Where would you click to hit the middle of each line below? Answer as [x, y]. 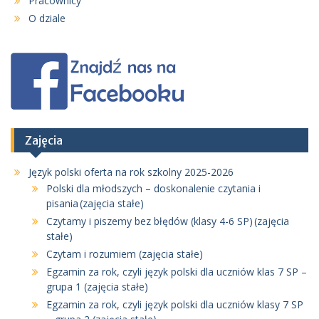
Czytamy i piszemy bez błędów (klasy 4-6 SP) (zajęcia [168, 221]
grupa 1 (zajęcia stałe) [97, 287]
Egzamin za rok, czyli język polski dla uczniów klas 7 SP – [177, 272]
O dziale [47, 19]
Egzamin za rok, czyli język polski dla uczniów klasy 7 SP [175, 305]
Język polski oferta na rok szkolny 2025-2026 [131, 172]
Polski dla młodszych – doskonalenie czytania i [153, 189]
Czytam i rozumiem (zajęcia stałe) [125, 254]
